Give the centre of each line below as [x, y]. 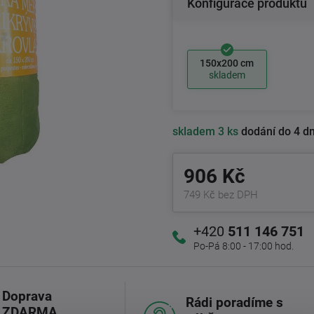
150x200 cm [227, 63]
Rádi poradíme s [234, 302]
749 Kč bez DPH [220, 194]
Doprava [27, 296]
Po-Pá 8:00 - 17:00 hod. [243, 246]
